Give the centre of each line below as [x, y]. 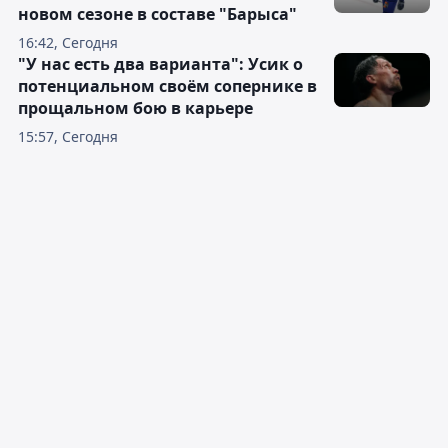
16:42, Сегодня [68, 43]
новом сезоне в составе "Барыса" [157, 14]
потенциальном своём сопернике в [167, 86]
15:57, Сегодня [68, 137]
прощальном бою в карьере [135, 108]
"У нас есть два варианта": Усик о [160, 64]
